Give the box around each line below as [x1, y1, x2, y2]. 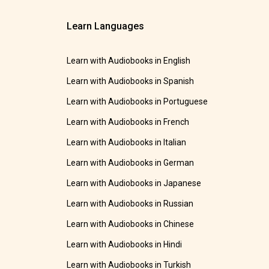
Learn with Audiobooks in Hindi [67, 240, 183, 250]
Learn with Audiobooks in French [67, 117, 190, 127]
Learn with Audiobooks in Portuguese [67, 97, 208, 107]
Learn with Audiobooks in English [67, 56, 191, 66]
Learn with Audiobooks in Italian [67, 138, 187, 148]
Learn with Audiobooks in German [67, 158, 195, 168]
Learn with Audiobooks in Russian [67, 199, 194, 209]
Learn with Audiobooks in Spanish [67, 76, 195, 86]
